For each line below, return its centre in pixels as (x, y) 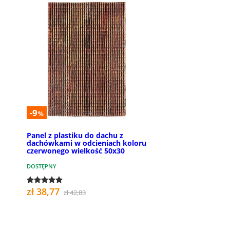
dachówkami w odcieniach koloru (87, 143)
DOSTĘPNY (42, 166)
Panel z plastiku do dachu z (75, 135)
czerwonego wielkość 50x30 (76, 150)
